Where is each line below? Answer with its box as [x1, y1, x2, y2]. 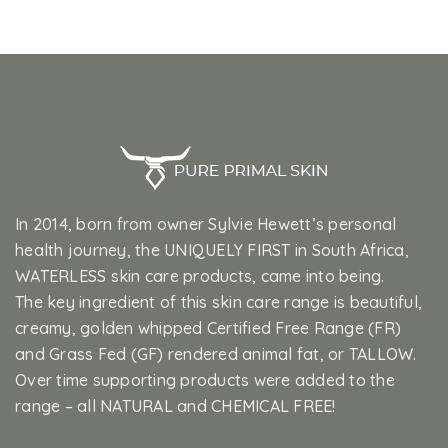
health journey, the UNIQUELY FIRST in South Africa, [15, 240, 409, 261]
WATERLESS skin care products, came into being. [15, 266, 385, 287]
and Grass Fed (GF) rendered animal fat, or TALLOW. [15, 344, 417, 365]
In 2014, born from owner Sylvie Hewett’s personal [15, 214, 397, 235]
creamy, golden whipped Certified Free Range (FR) [15, 318, 401, 339]
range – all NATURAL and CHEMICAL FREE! [15, 396, 336, 417]
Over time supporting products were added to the [15, 370, 395, 391]
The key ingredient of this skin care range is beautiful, [15, 292, 422, 313]
